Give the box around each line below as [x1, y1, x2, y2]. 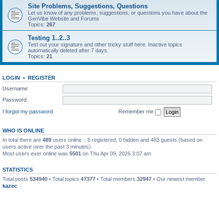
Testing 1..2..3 [28, 34, 70, 42]
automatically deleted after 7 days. [28, 47, 109, 53]
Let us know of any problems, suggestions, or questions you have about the [28, 10, 207, 16]
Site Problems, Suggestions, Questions [28, 2, 148, 10]
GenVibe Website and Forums [28, 16, 99, 22]
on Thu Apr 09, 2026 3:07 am [81, 150, 151, 156]
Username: [2, 85, 29, 91]
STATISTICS [2, 166, 33, 173]
